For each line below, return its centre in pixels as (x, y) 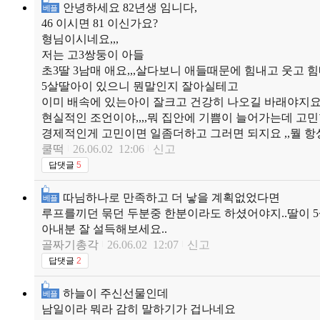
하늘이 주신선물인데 (116, 293)
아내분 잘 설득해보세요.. (104, 229)
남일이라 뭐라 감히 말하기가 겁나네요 (139, 309)
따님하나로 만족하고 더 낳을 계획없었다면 (171, 197)
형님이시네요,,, (80, 39)
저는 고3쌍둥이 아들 (93, 54)
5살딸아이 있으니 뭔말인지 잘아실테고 (140, 86)
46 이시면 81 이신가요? (100, 23)
